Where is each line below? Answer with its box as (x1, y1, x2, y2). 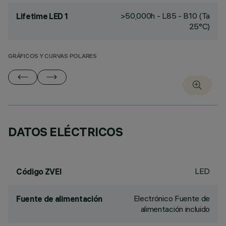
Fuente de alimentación (16, 194, 102, 204)
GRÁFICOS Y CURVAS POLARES (8, 53, 97, 60)
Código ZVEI (16, 166, 62, 177)
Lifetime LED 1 (16, 11, 68, 21)
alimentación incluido (140, 204, 210, 214)
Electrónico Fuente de (133, 193, 210, 203)
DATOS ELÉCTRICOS (8, 124, 123, 139)
